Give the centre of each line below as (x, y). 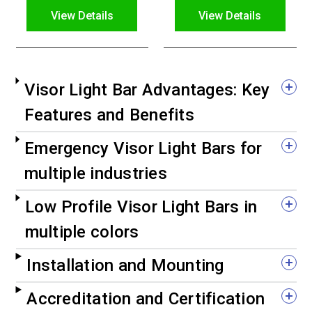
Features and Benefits (109, 115)
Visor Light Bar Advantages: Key (147, 90)
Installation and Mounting (125, 265)
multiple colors (82, 232)
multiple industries (96, 173)
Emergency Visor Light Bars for (143, 148)
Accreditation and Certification (146, 299)
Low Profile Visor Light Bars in (141, 207)
